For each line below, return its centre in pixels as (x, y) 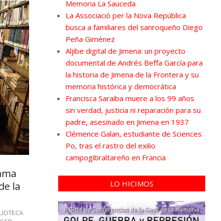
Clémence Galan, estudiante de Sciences (133, 133)
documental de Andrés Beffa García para (134, 62)
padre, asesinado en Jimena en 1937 (127, 122)
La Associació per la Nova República (126, 15)
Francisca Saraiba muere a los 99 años (130, 98)
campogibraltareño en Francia (115, 157)
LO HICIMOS (131, 183)
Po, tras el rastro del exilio (110, 145)
